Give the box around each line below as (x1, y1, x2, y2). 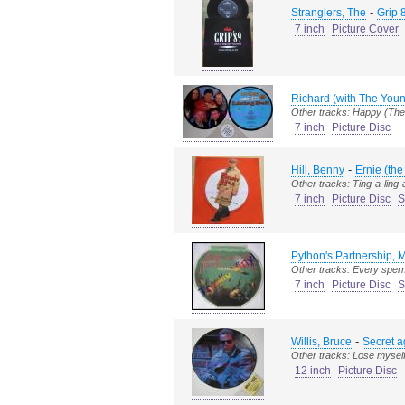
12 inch (295, 364, 331, 377)
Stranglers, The (291, 6, 366, 19)
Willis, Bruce (291, 335, 352, 348)
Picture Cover (332, 23, 399, 35)
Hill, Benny (291, 164, 344, 176)
